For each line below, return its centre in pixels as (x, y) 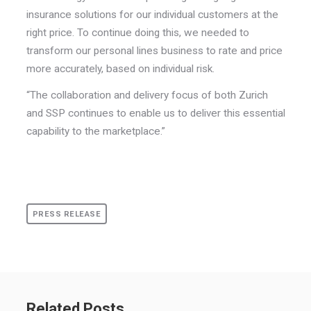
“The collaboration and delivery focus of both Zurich (147, 95)
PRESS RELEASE (66, 214)
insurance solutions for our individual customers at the (152, 15)
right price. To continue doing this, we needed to (137, 33)
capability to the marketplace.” (97, 131)
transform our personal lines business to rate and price (154, 51)
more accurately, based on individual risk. (121, 69)
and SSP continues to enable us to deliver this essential (155, 113)
